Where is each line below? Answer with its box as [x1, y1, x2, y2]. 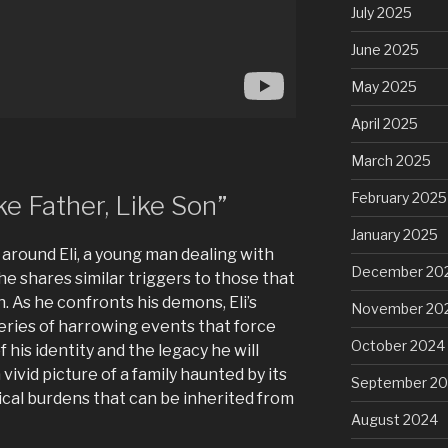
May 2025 [350, 78, 417, 96]
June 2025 [350, 41, 419, 59]
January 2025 [350, 226, 438, 244]
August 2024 [350, 411, 438, 429]
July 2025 [350, 4, 412, 22]
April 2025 [350, 115, 418, 133]
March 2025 [350, 152, 431, 170]
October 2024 [350, 337, 445, 355]
